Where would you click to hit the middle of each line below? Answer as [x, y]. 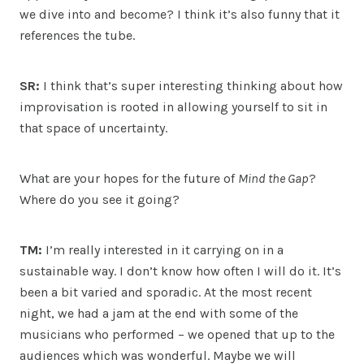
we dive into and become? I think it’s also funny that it [180, 14]
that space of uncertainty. [93, 128]
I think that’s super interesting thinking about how [191, 85]
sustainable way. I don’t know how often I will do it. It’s [180, 271]
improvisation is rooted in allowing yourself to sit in [173, 106]
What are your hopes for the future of [129, 178]
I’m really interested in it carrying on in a [165, 249]
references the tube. [77, 35]
